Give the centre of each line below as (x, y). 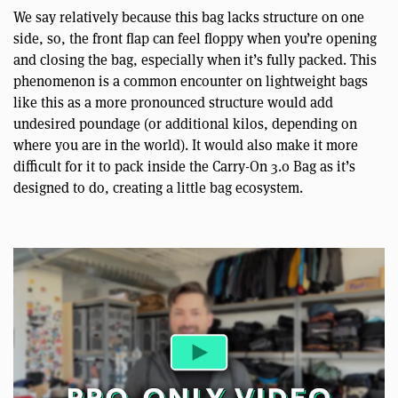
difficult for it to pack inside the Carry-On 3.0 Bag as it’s (184, 166)
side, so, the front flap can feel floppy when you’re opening (195, 38)
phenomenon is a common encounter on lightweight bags (191, 81)
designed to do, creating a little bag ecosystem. (158, 187)
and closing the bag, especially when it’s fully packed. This (195, 60)
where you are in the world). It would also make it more (186, 145)
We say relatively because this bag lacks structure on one (189, 17)
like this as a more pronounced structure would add (173, 102)
